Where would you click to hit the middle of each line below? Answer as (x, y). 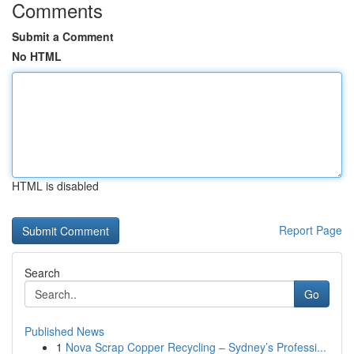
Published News (64, 331)
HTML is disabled (55, 186)
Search (42, 273)
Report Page (311, 230)
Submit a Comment (63, 36)
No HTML (37, 56)
